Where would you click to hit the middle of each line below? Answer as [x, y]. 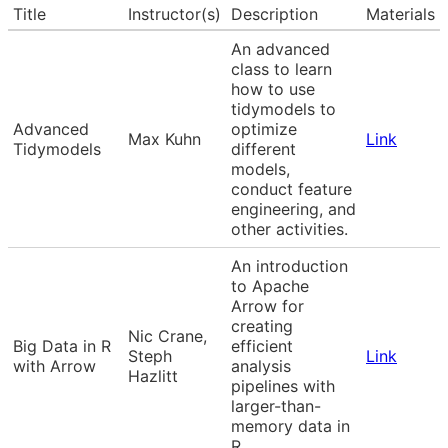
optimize [264, 128]
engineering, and [293, 208]
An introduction [289, 265]
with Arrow [54, 365]
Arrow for [267, 305]
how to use [273, 88]
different [263, 148]
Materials [400, 13]
